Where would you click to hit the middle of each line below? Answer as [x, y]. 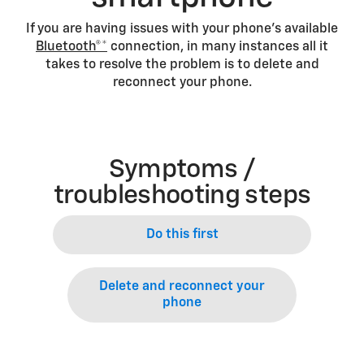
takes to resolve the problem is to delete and [182, 65]
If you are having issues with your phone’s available [182, 29]
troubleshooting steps [182, 196]
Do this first [182, 235]
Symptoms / [182, 170]
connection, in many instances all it [218, 47]
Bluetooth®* [71, 47]
